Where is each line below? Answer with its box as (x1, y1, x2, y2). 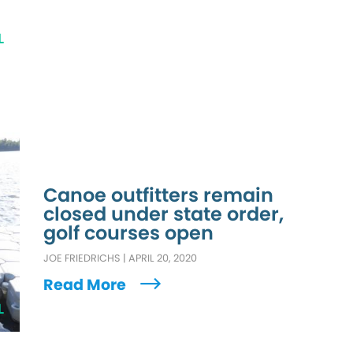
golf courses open (43, 220, 214, 247)
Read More (43, 274, 130, 296)
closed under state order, (43, 201, 284, 228)
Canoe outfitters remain (43, 182, 274, 209)
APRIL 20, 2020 (128, 251, 198, 266)
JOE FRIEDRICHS (43, 251, 121, 266)
